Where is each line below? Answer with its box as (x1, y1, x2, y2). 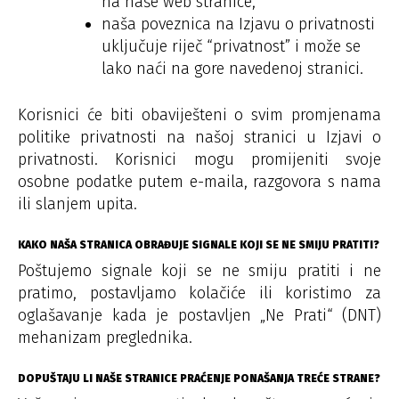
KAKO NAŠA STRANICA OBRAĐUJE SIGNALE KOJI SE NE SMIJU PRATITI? (18, 238, 379, 251)
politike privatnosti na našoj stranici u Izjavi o (18, 126, 381, 147)
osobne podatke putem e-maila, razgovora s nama (18, 171, 381, 191)
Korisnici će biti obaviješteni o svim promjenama (18, 104, 381, 125)
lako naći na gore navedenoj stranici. (102, 58, 363, 78)
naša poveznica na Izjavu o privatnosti (102, 13, 375, 34)
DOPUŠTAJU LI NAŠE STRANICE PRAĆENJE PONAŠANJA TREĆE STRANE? (18, 371, 380, 385)
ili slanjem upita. (18, 193, 137, 214)
